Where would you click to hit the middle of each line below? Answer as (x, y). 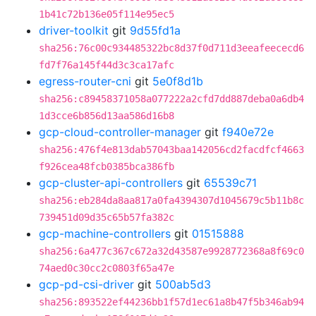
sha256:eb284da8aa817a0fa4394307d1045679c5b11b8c (171, 200)
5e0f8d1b (178, 81)
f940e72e (248, 132)
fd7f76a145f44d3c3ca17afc (107, 65)
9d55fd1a (155, 30)
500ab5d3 (183, 284)
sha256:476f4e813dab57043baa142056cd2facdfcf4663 (171, 150)
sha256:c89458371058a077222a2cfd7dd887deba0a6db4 (171, 99)
